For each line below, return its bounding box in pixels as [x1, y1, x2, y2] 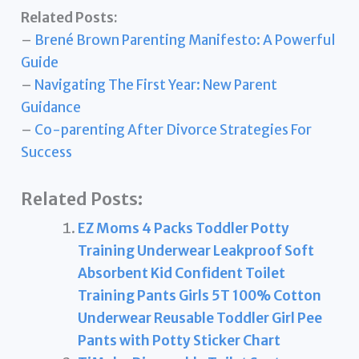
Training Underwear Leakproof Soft [78, 242, 315, 260]
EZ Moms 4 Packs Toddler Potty [78, 220, 290, 238]
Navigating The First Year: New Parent [34, 76, 278, 94]
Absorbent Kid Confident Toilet [78, 264, 286, 283]
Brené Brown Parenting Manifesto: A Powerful [34, 31, 337, 49]
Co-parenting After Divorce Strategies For [34, 121, 313, 139]
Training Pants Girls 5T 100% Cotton [78, 287, 322, 305]
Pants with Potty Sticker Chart [78, 332, 281, 350]
